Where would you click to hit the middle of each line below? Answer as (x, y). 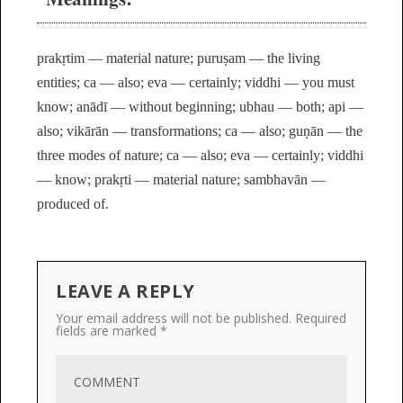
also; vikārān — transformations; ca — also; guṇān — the (200, 131)
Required (321, 318)
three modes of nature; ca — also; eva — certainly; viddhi (200, 156)
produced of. (73, 204)
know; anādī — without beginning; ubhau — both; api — (200, 107)
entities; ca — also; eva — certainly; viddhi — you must (196, 83)
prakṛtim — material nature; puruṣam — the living (179, 58)
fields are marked (108, 331)
